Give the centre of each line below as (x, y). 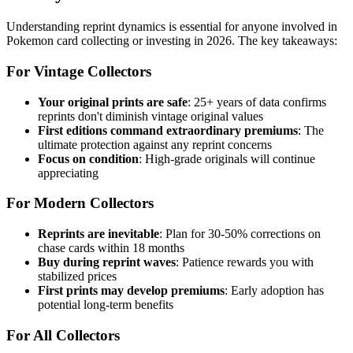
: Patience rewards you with (245, 262)
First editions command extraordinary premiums (168, 130)
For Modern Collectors (80, 203)
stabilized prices (77, 277)
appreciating (68, 173)
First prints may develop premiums (131, 291)
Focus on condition (88, 158)
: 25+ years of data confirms (257, 102)
